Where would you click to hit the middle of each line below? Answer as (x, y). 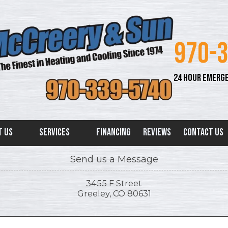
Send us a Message (114, 160)
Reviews (157, 133)
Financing (113, 133)
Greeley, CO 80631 (114, 194)
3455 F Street (114, 183)
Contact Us (204, 133)
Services (55, 133)
